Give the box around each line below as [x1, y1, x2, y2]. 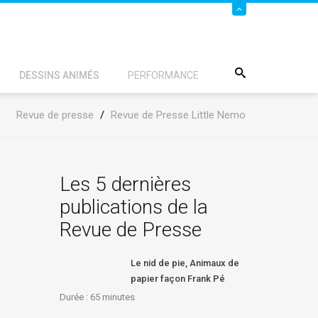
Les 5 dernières [59, 172, 191, 196]
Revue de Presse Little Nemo [111, 109, 246, 121]
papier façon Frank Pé [130, 273, 225, 284]
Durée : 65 [59, 292, 100, 302]
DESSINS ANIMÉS [19, 70, 99, 81]
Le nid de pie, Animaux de [130, 258, 239, 268]
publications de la [59, 195, 208, 219]
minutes [99, 292, 135, 302]
